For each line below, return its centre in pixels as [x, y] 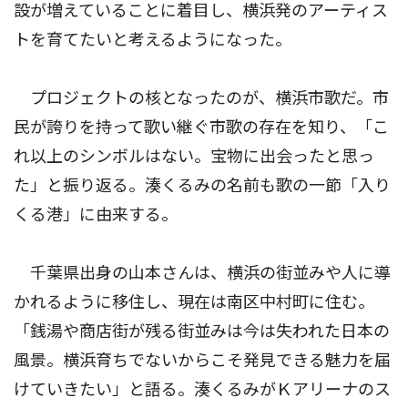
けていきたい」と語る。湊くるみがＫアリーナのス [202, 389]
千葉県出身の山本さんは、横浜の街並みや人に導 [202, 272]
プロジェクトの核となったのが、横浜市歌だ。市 [201, 97]
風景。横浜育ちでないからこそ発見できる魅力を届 [202, 360]
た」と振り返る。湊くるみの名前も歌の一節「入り [202, 185]
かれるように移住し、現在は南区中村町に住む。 [194, 301]
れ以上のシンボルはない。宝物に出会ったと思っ [194, 156]
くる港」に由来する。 [96, 214]
